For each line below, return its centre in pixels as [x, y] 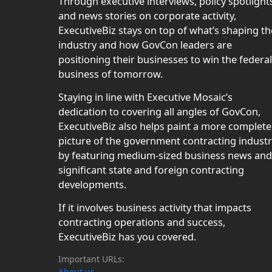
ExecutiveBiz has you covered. [127, 237]
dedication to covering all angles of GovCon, [159, 112]
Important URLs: [91, 259]
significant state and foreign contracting [151, 170]
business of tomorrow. [110, 74]
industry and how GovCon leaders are [145, 45]
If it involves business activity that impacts [155, 208]
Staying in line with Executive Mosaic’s [145, 97]
